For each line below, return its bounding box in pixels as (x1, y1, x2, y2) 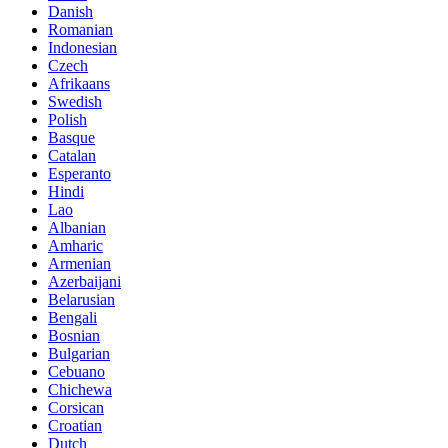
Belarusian (48, 291, 115, 309)
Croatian (48, 417, 102, 435)
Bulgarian (48, 345, 110, 363)
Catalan (48, 147, 96, 165)
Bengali (48, 309, 97, 327)
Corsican (48, 399, 104, 417)
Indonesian (48, 39, 117, 57)
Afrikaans (48, 75, 110, 93)
